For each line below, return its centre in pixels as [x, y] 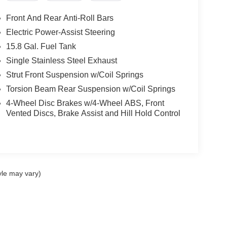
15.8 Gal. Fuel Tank [41, 46]
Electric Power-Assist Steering [60, 32]
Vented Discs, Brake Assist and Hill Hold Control [93, 113]
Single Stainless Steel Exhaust [61, 60]
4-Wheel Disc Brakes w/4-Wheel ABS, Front [85, 103]
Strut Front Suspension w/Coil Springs [74, 74]
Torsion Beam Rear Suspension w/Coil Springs [90, 89]
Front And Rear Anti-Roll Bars [60, 18]
